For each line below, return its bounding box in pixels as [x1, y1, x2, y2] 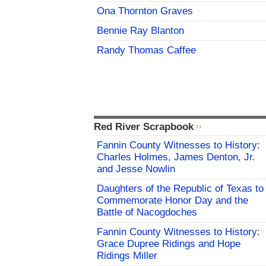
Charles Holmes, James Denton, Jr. [97, 151, 255, 163]
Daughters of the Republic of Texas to [97, 183, 264, 195]
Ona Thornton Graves [97, 5, 193, 17]
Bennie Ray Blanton [97, 25, 184, 37]
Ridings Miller [97, 250, 157, 262]
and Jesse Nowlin [97, 163, 175, 175]
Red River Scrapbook [94, 121, 194, 133]
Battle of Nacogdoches [97, 207, 197, 218]
